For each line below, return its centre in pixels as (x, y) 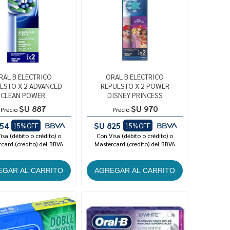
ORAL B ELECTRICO (135, 77)
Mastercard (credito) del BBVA (135, 144)
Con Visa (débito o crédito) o (135, 136)
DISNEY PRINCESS (135, 95)
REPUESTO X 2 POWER (135, 86)
